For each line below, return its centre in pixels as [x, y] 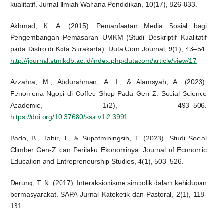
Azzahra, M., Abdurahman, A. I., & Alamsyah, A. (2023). [108, 82]
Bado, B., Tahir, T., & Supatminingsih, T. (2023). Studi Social [108, 138]
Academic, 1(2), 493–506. [108, 105]
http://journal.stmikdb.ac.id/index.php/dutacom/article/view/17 [103, 61]
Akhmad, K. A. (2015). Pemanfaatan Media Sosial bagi [108, 26]
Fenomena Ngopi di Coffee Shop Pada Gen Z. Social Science [108, 94]
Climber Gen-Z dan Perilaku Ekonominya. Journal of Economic [108, 150]
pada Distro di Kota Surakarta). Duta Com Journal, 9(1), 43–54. [108, 49]
